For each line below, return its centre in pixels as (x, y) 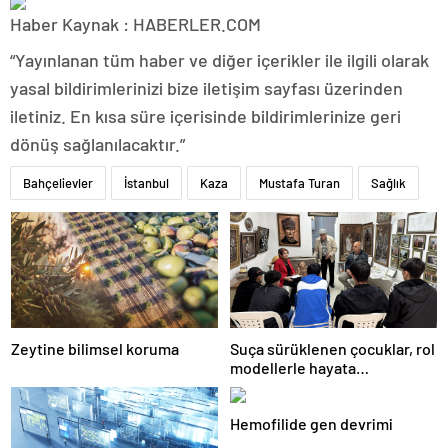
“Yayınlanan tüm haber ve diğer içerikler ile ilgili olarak (219, 60)
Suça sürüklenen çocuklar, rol (332, 349)
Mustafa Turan (299, 183)
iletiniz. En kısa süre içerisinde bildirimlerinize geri (205, 116)
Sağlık (388, 183)
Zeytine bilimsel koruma (95, 349)
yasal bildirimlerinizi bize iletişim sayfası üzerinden (206, 88)
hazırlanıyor (271, 387)
